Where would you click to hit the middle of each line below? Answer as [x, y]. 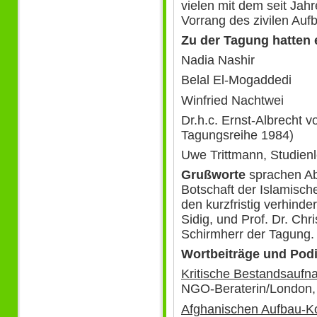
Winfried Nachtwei [232, 100]
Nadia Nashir [218, 60]
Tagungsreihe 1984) [237, 135]
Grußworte [213, 175]
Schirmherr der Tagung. [248, 235]
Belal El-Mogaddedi [236, 80]
